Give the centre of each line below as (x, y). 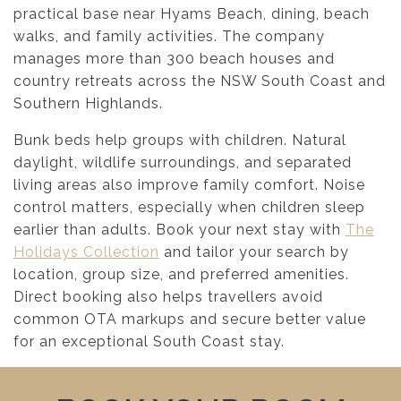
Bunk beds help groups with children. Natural (180, 141)
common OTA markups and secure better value (190, 320)
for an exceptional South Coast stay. (149, 342)
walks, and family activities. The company (169, 37)
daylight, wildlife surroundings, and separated (183, 163)
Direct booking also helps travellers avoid (168, 297)
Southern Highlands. (88, 104)
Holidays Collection (86, 252)
